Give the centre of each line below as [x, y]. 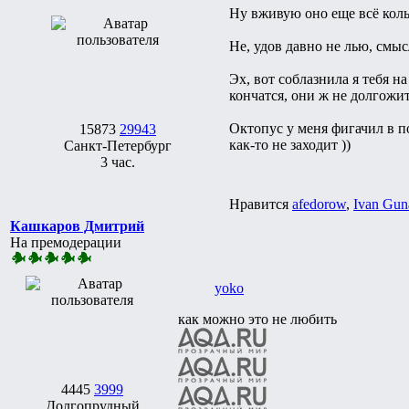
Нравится [261, 204]
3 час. [118, 162]
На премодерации [66, 242]
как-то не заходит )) [290, 144]
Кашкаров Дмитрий [77, 225]
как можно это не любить [257, 319]
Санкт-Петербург [118, 145]
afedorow [319, 204]
